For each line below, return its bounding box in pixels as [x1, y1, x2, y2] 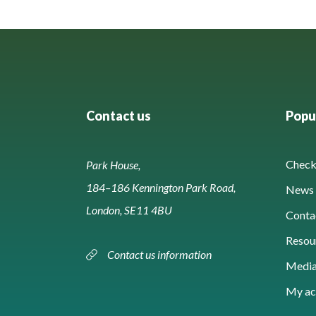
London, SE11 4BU [86, 202, 172, 217]
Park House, [86, 157, 140, 171]
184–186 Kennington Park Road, [86, 180, 236, 194]
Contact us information [107, 247, 214, 261]
